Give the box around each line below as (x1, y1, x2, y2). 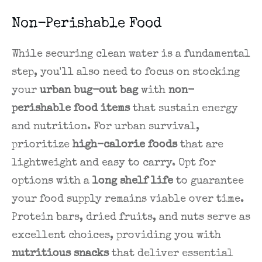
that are (177, 139, 223, 150)
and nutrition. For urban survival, (12, 121, 199, 132)
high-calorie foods (73, 139, 177, 150)
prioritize (12, 139, 73, 150)
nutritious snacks (12, 248, 109, 259)
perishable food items (12, 103, 130, 114)
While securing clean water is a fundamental (12, 49, 250, 60)
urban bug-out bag (40, 85, 138, 96)
